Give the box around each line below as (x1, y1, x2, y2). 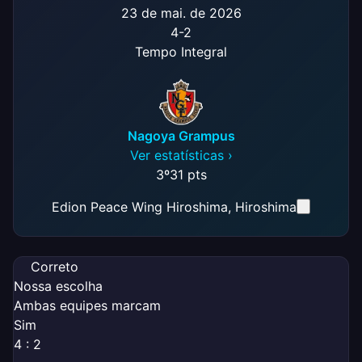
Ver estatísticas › (129, 146, 233, 163)
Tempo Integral (135, 43, 227, 60)
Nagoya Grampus (127, 127, 235, 144)
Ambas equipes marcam (14, 297, 161, 314)
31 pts (169, 166, 207, 183)
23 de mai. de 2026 (120, 4, 242, 21)
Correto (27, 258, 78, 275)
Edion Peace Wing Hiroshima (51, 198, 228, 215)
